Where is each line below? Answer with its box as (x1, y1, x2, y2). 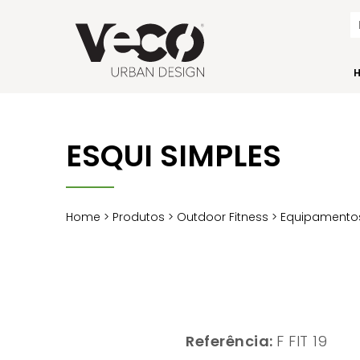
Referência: (186, 330, 277, 351)
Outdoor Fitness (177, 208, 272, 225)
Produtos (112, 208, 166, 225)
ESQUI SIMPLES (66, 134, 282, 177)
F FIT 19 (276, 330, 328, 351)
